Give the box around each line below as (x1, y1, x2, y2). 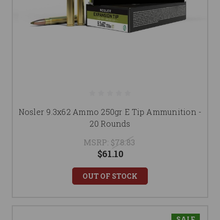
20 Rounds (89, 118, 131, 129)
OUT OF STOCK (82, 171, 137, 181)
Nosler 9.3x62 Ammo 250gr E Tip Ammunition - (18, 107, 202, 117)
